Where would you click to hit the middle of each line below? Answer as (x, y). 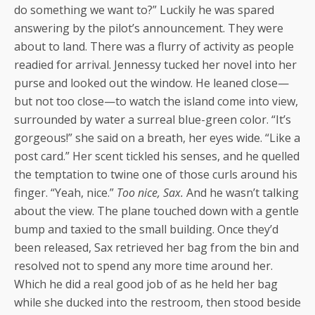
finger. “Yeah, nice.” (65, 192)
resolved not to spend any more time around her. (143, 265)
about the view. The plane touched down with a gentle (156, 211)
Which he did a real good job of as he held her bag (146, 284)
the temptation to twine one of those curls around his (156, 174)
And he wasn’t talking (241, 192)
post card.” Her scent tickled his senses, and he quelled (157, 156)
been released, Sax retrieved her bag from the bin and (156, 247)
